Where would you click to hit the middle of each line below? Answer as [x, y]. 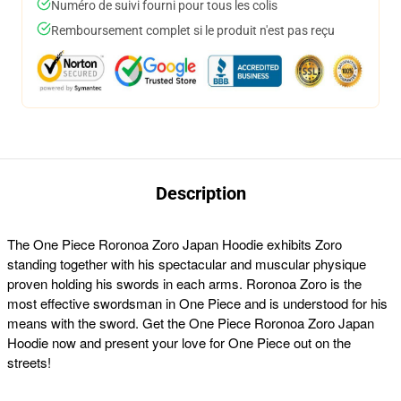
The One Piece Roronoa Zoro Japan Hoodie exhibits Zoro [175, 244]
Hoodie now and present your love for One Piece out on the [179, 342]
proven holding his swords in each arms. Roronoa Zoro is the [184, 283]
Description [200, 193]
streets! [29, 362]
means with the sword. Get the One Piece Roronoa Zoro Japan [191, 323]
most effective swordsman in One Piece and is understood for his [197, 303]
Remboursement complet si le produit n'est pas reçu [193, 30]
